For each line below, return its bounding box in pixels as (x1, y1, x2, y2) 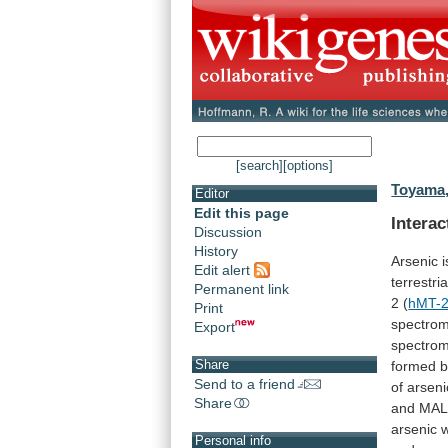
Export (194, 318, 235, 335)
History (194, 243, 238, 260)
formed (391, 357, 437, 374)
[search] (236, 158, 283, 174)
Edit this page (194, 205, 289, 222)
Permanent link (194, 280, 289, 297)
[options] (283, 158, 333, 174)
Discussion (194, 224, 262, 241)
